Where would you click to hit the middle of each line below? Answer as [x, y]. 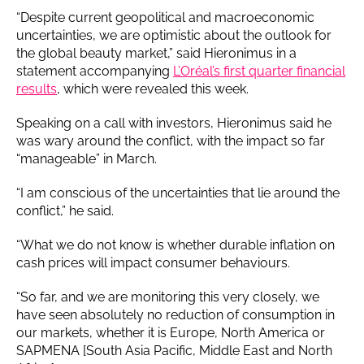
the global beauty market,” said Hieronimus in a [156, 53]
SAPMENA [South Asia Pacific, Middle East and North [174, 350]
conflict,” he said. [65, 210]
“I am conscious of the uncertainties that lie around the [178, 193]
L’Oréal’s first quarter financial [259, 71]
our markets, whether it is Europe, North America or [171, 332]
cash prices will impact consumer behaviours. [155, 262]
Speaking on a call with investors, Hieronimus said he [174, 123]
